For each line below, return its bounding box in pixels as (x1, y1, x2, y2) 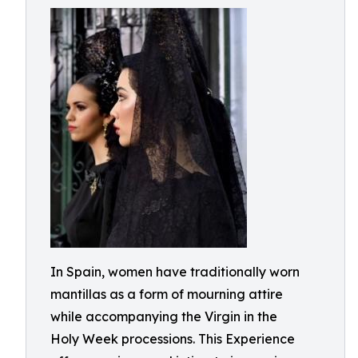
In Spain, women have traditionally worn (50, 264, 300, 280)
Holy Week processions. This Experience (50, 331, 295, 347)
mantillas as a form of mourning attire (50, 286, 283, 302)
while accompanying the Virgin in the (50, 308, 277, 324)
